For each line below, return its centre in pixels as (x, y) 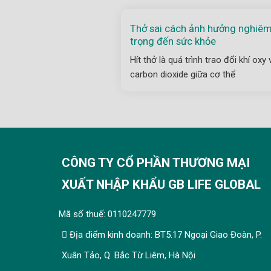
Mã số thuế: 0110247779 (107, 214)
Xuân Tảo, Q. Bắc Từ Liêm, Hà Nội (129, 255)
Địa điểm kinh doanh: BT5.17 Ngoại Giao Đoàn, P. (165, 234)
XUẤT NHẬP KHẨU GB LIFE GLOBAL (161, 185)
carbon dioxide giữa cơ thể (182, 74)
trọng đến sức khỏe (173, 41)
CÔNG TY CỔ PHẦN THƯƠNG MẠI (156, 163)
